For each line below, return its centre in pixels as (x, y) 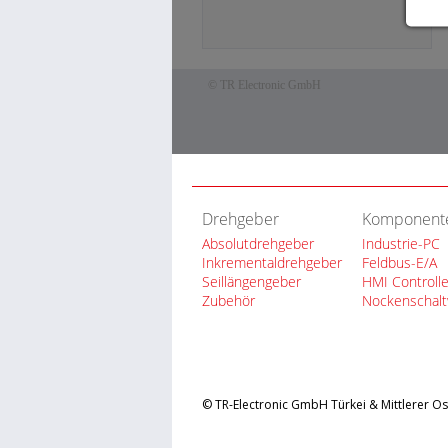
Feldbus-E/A (399, 262)
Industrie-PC (401, 243)
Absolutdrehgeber (258, 243)
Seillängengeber (251, 281)
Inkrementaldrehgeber (272, 262)
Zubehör (228, 300)
